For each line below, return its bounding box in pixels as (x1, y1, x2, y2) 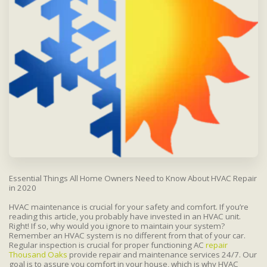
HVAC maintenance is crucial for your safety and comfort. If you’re (9, 201, 249, 212)
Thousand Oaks (9, 249, 67, 260)
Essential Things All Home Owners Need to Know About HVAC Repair (9, 172, 257, 184)
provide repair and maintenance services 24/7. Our (67, 249, 257, 260)
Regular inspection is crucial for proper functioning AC (9, 239, 206, 250)
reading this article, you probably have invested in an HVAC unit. (9, 210, 241, 222)
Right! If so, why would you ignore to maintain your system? (9, 220, 225, 231)
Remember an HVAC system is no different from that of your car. (9, 229, 246, 241)
